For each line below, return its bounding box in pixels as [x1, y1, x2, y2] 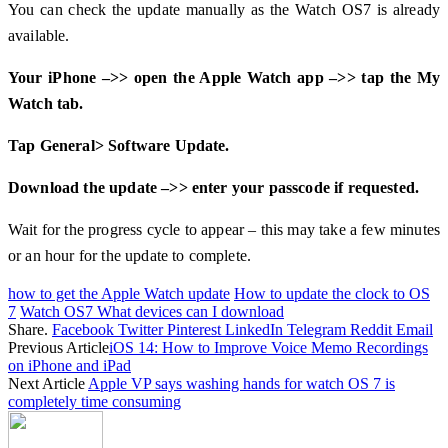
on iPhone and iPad [8, 356, 131, 374]
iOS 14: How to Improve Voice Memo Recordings [109, 338, 428, 356]
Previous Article [8, 338, 109, 356]
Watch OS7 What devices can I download [20, 302, 284, 320]
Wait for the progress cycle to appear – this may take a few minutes [8, 220, 440, 238]
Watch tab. [8, 94, 84, 112]
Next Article [8, 374, 88, 392]
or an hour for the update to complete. [8, 246, 252, 264]
